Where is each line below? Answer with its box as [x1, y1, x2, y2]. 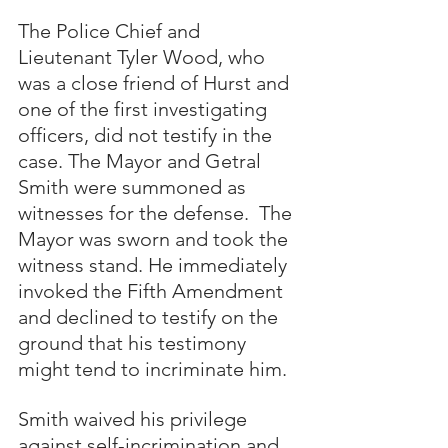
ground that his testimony [18, 331, 251, 355]
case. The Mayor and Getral [18, 149, 266, 173]
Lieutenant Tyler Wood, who [18, 45, 270, 69]
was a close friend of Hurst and [18, 71, 294, 95]
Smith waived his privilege [18, 407, 252, 431]
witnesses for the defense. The [18, 201, 297, 225]
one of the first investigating [18, 97, 272, 121]
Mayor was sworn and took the [18, 227, 293, 251]
